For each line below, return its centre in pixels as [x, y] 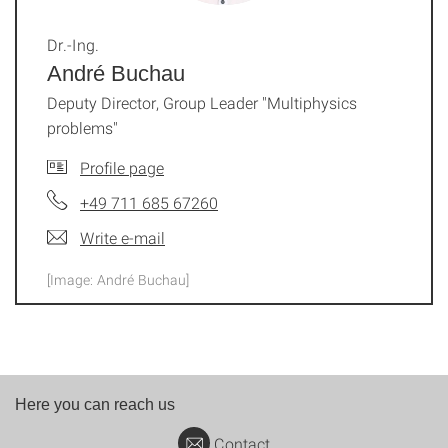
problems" [82, 127]
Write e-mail [122, 237]
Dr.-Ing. [73, 44]
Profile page [122, 167]
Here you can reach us [95, 404]
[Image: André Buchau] [118, 279]
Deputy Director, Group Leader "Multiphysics [202, 102]
